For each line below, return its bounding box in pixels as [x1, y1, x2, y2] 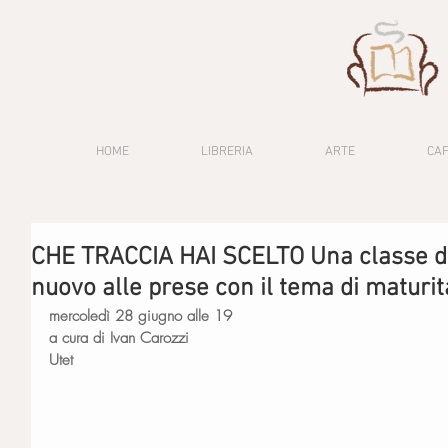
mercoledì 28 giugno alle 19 [49, 306, 232, 326]
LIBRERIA [201, 144, 253, 160]
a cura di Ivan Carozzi [49, 328, 189, 348]
